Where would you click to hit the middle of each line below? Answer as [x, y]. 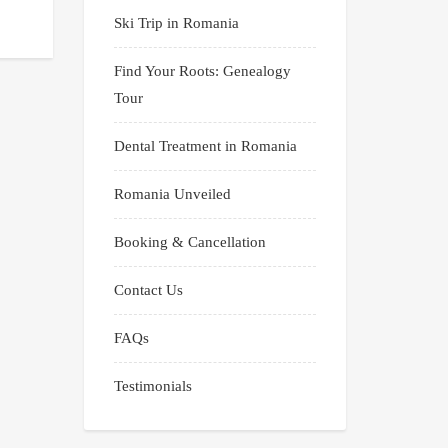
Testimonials [152, 386]
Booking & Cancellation [189, 242]
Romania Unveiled [172, 194]
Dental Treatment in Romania [205, 146]
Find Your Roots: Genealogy [202, 71]
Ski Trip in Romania [176, 23]
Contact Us [148, 290]
